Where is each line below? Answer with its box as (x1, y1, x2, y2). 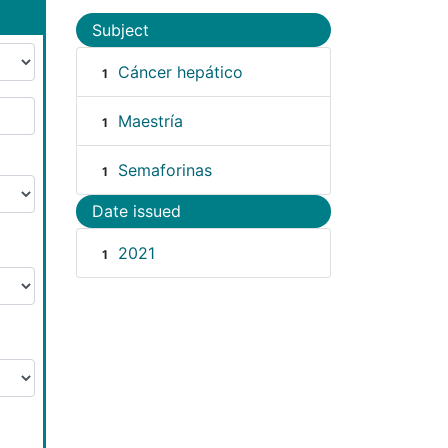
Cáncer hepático (117, 61, 243, 82)
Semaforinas (117, 159, 212, 180)
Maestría (117, 110, 183, 131)
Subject (92, 19, 149, 40)
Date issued (92, 201, 181, 222)
